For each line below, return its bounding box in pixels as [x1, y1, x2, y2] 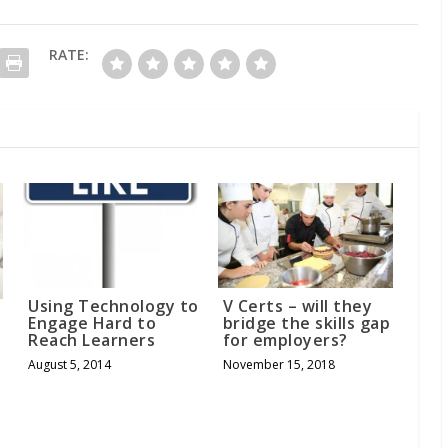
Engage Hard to [28, 311, 157, 334]
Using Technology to [28, 294, 199, 317]
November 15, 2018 [222, 355, 335, 373]
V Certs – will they [222, 294, 373, 317]
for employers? [222, 328, 348, 351]
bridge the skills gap [222, 311, 391, 334]
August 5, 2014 [28, 355, 112, 373]
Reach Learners [28, 328, 156, 351]
